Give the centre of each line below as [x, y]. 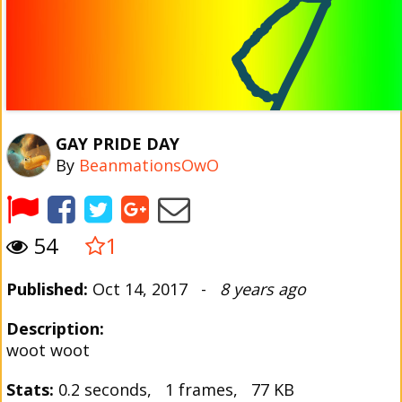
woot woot [48, 350]
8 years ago [263, 289]
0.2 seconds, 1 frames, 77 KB [174, 389]
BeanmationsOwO [149, 165]
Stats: [30, 389]
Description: [55, 328]
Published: [47, 289]
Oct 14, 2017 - [154, 289]
